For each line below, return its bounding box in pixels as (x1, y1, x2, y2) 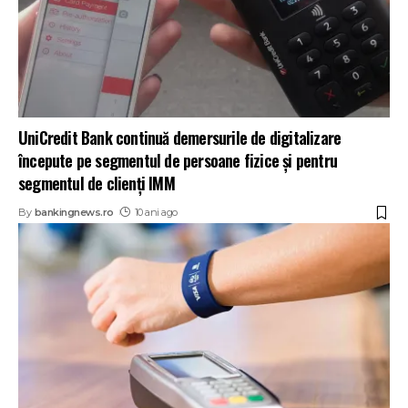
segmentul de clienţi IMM (18, 171, 175, 196)
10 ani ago (134, 206, 178, 219)
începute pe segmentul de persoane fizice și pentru (18, 148, 337, 173)
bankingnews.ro (34, 206, 114, 219)
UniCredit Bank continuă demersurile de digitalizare (18, 126, 342, 150)
